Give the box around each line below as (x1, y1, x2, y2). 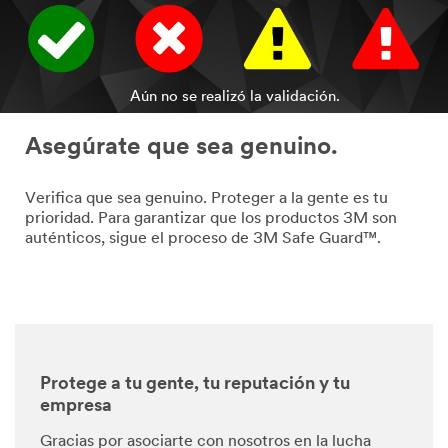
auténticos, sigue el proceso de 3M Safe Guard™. (25, 231, 381, 248)
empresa (40, 397, 112, 417)
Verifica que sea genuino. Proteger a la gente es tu (25, 191, 388, 208)
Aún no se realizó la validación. (130, 90, 341, 106)
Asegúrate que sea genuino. (25, 136, 338, 161)
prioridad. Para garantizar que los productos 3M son (25, 211, 397, 228)
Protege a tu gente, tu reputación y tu (40, 375, 350, 395)
